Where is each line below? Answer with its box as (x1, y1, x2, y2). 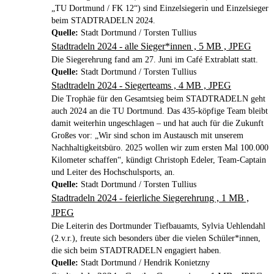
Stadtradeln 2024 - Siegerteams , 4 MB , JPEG (51, 80, 231, 91)
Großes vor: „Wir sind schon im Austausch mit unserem (51, 130, 243, 140)
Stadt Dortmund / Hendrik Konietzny (81, 257, 210, 267)
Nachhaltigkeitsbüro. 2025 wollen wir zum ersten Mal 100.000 (51, 143, 268, 152)
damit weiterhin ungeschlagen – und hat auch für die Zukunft (51, 118, 264, 128)
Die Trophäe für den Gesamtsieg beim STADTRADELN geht (51, 94, 265, 103)
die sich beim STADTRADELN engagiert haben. (51, 245, 221, 255)
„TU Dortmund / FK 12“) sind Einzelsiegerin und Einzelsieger (51, 3, 268, 13)
